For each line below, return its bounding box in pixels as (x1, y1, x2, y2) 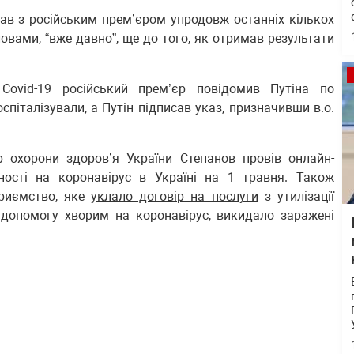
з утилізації (258, 189, 335, 204)
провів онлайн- (242, 151, 335, 166)
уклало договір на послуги (91, 189, 258, 204)
